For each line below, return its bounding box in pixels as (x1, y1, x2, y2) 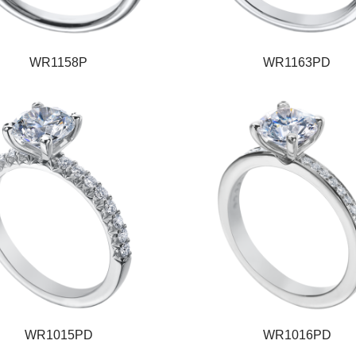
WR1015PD (24, 327, 93, 342)
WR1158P (29, 55, 88, 69)
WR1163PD (263, 55, 331, 69)
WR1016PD (262, 327, 331, 342)
